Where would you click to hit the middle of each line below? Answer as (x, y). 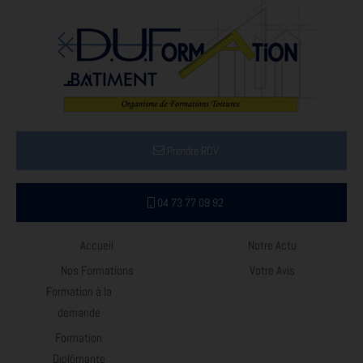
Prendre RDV (191, 150)
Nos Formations (97, 270)
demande (79, 312)
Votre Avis (272, 270)
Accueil (97, 245)
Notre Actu (272, 245)
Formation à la (79, 291)
